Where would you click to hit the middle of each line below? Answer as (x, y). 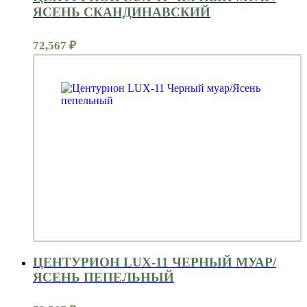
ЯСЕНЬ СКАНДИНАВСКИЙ (122, 12)
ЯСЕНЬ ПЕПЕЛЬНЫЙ (103, 277)
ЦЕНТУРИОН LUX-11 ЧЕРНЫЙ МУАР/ (155, 262)
